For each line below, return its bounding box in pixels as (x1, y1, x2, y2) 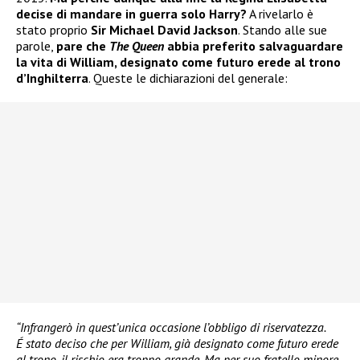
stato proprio (16, 22, 91, 39)
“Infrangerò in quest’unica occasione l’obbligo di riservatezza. (16, 319, 325, 336)
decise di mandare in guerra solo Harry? (16, 6, 247, 22)
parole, (16, 38, 56, 55)
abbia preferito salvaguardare (164, 38, 343, 55)
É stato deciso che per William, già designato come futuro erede (16, 335, 338, 352)
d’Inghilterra (16, 70, 88, 87)
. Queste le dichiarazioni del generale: (88, 70, 288, 87)
